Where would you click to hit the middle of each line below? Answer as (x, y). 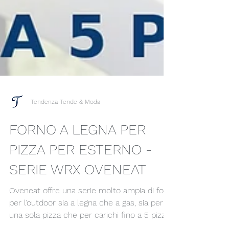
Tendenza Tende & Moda (65, 139)
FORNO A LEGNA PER (77, 166)
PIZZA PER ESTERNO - (81, 186)
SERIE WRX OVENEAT (78, 206)
